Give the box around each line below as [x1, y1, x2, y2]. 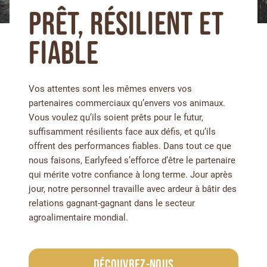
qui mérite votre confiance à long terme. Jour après [29, 169, 232, 180]
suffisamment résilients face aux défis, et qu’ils [29, 126, 216, 137]
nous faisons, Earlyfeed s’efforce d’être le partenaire [29, 154, 235, 166]
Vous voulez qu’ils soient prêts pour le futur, [29, 111, 203, 123]
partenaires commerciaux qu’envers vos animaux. [29, 97, 225, 108]
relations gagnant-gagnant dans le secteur [29, 197, 195, 209]
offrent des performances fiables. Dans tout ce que [29, 140, 231, 151]
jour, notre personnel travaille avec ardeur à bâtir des [29, 183, 237, 194]
